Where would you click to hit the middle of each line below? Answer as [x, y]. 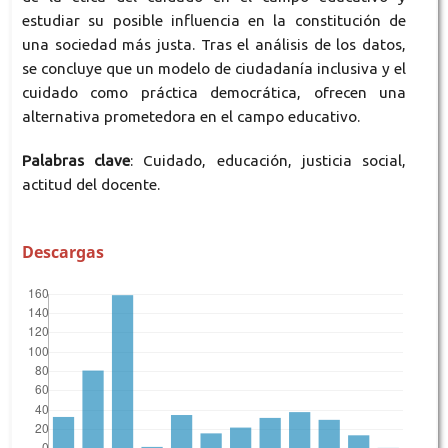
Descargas [62, 251]
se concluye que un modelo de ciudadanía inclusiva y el [214, 68]
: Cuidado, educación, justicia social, [268, 160]
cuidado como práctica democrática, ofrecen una [214, 92]
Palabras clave [76, 160]
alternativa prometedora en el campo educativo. [190, 116]
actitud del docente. [90, 184]
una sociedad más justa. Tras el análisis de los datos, [214, 44]
